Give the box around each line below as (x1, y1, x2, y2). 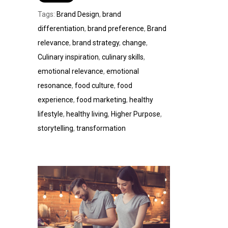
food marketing (76, 96, 126, 104)
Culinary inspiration (38, 53, 99, 62)
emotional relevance (38, 67, 103, 76)
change (122, 39, 146, 47)
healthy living (66, 110, 108, 119)
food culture (75, 81, 114, 90)
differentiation (38, 24, 84, 33)
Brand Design (56, 10, 99, 19)
